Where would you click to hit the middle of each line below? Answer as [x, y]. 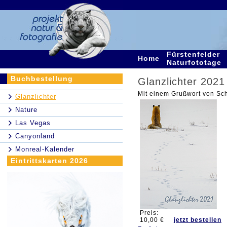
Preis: [149, 213]
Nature [26, 110]
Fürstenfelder [193, 54]
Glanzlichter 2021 [181, 82]
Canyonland [35, 136]
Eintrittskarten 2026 [49, 161]
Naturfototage [195, 62]
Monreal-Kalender [45, 149]
